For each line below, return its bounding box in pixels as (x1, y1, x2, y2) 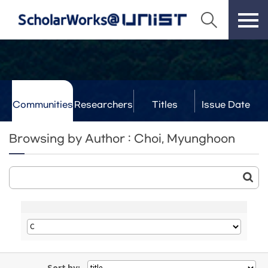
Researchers (74, 100, 133, 110)
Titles (151, 100, 178, 110)
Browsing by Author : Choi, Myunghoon (9, 133, 235, 145)
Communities (12, 100, 73, 110)
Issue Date (201, 100, 250, 110)
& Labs (87, 121, 120, 132)
